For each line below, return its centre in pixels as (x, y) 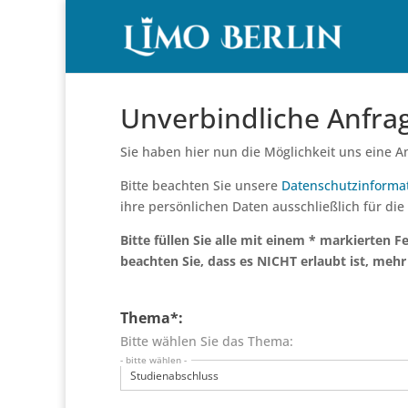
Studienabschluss (174, 376)
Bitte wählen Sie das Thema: (207, 341)
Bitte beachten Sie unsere (201, 185)
